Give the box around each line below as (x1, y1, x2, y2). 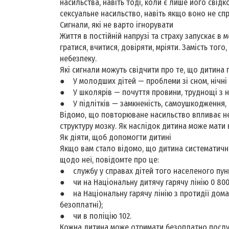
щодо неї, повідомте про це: (60, 154, 159, 165)
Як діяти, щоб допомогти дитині (60, 132, 171, 142)
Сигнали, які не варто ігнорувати (60, 19, 173, 30)
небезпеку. (60, 53, 99, 63)
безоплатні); (60, 199, 103, 210)
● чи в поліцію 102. (60, 211, 131, 221)
